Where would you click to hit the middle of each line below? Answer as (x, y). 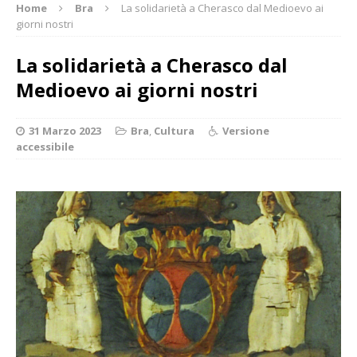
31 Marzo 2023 (65, 130)
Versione (246, 130)
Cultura (174, 130)
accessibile (45, 146)
